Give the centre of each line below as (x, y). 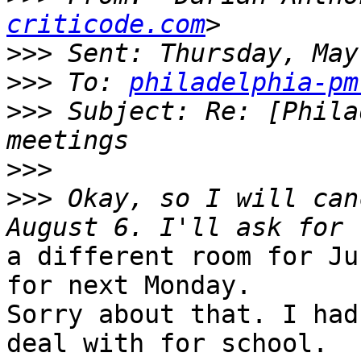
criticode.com (106, 25)
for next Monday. (129, 286)
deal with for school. (167, 344)
